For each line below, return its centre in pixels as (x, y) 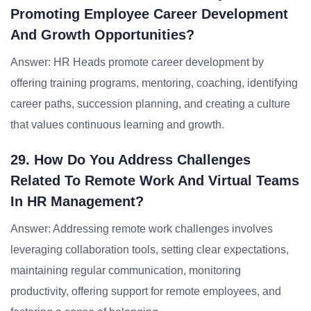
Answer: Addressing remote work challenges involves (142, 229)
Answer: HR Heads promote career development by (137, 62)
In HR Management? (77, 201)
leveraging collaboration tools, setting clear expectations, (150, 250)
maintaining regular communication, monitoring (126, 270)
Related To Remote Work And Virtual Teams (155, 180)
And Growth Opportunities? (102, 35)
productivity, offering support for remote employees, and (146, 291)
